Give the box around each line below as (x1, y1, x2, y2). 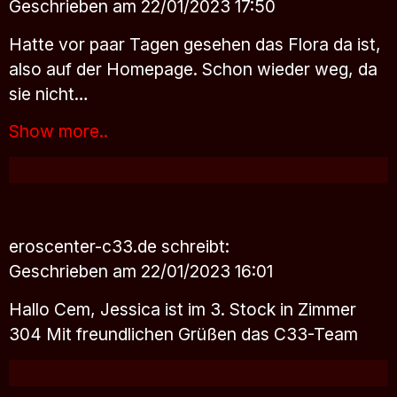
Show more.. (9, 121, 108, 143)
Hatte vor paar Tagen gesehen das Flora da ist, (9, 33, 381, 55)
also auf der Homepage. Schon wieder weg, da (9, 58, 378, 80)
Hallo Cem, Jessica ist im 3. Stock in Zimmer (9, 299, 356, 321)
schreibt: (161, 236, 230, 258)
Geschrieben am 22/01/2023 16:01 (9, 261, 273, 283)
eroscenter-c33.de (9, 236, 161, 258)
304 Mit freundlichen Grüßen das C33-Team (9, 323, 358, 346)
